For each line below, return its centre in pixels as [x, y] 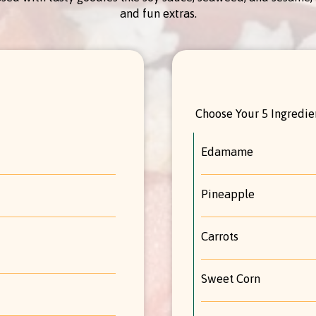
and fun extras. [158, 13]
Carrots [220, 236]
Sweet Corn [231, 278]
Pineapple [228, 194]
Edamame [227, 151]
